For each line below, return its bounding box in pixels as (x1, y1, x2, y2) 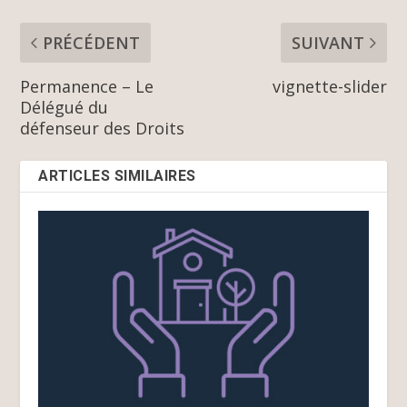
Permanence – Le (20, 74, 154, 97)
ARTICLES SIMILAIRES (38, 166, 196, 184)
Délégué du (20, 95, 109, 118)
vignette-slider (272, 74, 387, 97)
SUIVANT (291, 31, 364, 54)
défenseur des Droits (20, 116, 185, 139)
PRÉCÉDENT (43, 31, 141, 54)
